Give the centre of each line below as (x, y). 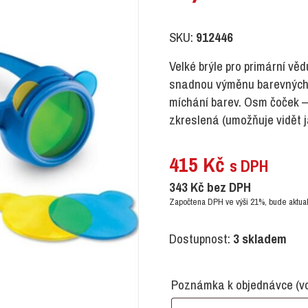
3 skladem (260, 239)
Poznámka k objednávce (233, 285)
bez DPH (228, 187)
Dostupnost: (201, 239)
